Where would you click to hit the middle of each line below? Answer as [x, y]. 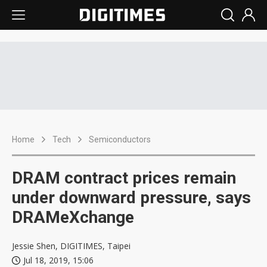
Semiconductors [120, 139]
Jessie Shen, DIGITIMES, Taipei [71, 246]
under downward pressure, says [131, 198]
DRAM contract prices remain [124, 178]
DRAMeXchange [73, 217]
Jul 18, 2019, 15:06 [58, 260]
